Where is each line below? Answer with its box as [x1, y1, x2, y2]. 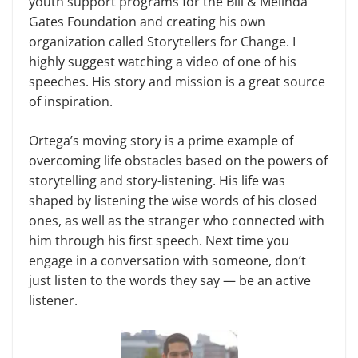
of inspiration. [29, 93, 113, 111]
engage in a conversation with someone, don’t [29, 252, 306, 270]
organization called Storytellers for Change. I [29, 33, 296, 51]
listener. [29, 292, 78, 310]
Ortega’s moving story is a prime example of [29, 132, 293, 150]
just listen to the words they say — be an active [29, 272, 311, 290]
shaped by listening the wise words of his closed [29, 192, 317, 210]
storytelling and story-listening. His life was [29, 172, 285, 190]
